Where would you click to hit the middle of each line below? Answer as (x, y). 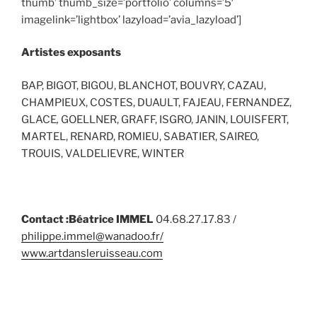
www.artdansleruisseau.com (92, 253)
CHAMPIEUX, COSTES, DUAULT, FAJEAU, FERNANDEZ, (156, 102)
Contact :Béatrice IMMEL (88, 219)
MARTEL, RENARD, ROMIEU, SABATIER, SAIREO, (140, 136)
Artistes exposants (71, 53)
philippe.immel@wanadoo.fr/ (92, 236)
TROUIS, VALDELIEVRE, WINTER (103, 153)
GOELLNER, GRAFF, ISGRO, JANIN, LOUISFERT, (174, 119)
